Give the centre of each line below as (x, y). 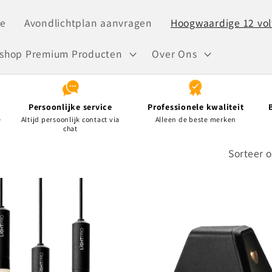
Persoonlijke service (70, 107)
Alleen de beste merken (195, 120)
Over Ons (175, 54)
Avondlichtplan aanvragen (88, 23)
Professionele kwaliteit (196, 107)
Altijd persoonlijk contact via (70, 120)
